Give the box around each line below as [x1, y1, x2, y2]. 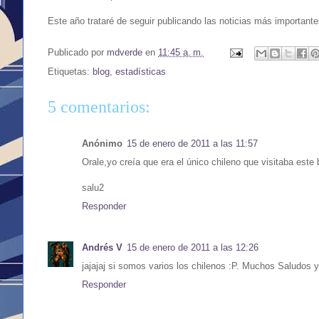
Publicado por [48, 46, 107, 58]
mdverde [107, 46, 142, 58]
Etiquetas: [48, 66, 93, 77]
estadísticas [115, 66, 166, 77]
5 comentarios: [48, 97, 150, 116]
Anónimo [82, 137, 122, 149]
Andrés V [82, 241, 122, 253]
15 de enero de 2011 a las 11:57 [127, 137, 258, 149]
